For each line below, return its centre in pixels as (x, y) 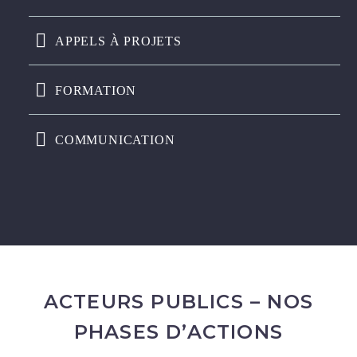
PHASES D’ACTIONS (178, 332)
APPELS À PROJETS (118, 41)
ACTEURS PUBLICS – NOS (178, 302)
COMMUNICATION (115, 140)
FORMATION (96, 91)
